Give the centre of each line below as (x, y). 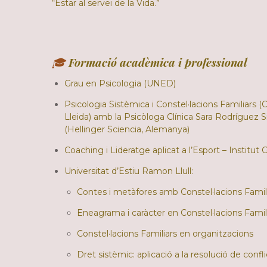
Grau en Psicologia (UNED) (120, 84)
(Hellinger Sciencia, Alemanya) (127, 130)
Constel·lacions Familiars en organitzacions (165, 234)
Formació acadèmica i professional (158, 63)
